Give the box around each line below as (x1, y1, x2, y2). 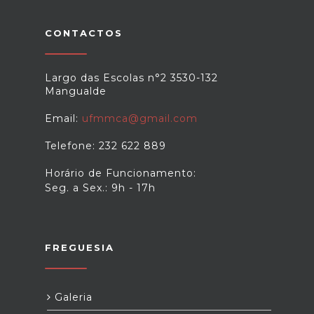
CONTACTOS (45, 27, 123, 39)
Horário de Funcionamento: (45, 167, 196, 179)
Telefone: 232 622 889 (45, 139, 166, 152)
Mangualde (45, 85, 107, 97)
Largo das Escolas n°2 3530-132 (45, 71, 218, 84)
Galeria (51, 291, 93, 303)
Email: (45, 112, 82, 125)
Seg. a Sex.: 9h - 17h (45, 182, 156, 194)
